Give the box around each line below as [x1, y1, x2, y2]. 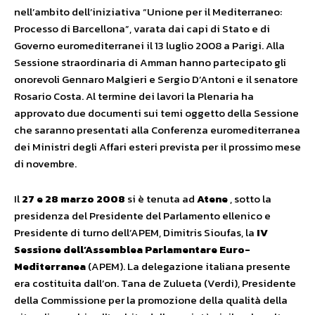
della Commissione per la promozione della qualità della [14, 292, 288, 308]
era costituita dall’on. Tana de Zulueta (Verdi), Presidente [14, 275, 296, 291]
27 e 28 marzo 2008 [22, 191, 125, 207]
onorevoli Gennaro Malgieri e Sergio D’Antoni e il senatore [14, 71, 298, 87]
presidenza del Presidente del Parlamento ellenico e [14, 207, 271, 224]
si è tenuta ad [125, 191, 197, 207]
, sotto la [228, 191, 271, 207]
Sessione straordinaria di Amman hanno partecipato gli [14, 54, 286, 70]
